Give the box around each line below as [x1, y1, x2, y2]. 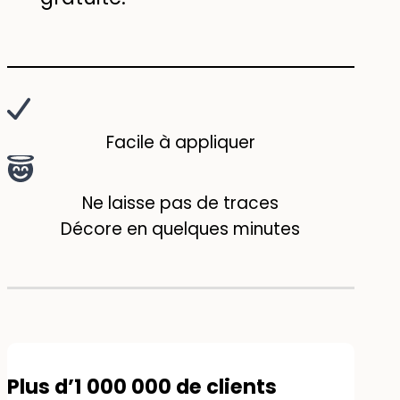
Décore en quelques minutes [61, 216, 301, 241]
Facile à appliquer [105, 129, 255, 154]
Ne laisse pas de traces [82, 190, 279, 215]
